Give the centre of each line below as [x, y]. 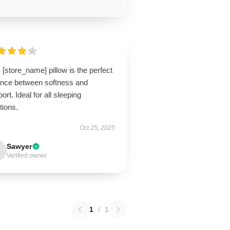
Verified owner [27, 156]
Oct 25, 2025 [97, 128]
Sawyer [20, 146]
